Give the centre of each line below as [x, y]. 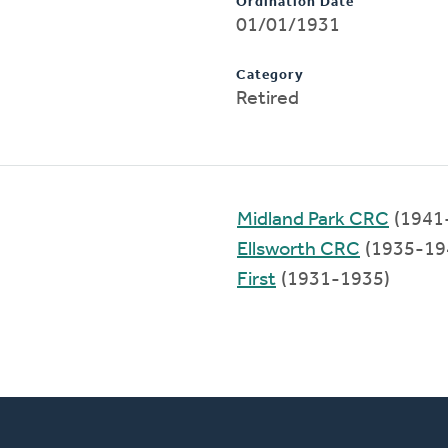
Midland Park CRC [313, 219]
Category [270, 75]
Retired [267, 98]
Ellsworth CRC [298, 249]
